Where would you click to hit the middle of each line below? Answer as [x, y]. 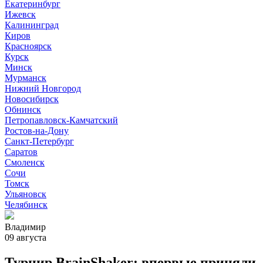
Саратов [21, 152]
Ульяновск [26, 194]
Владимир [25, 227]
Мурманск [26, 78]
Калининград [32, 25]
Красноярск [28, 46]
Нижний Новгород [43, 88]
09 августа [26, 237]
